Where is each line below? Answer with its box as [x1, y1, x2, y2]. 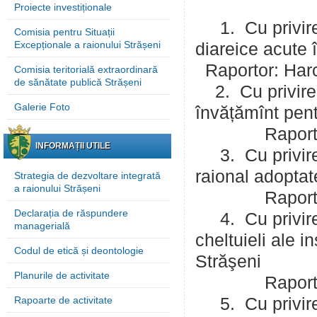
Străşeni [195, 252, 261, 271]
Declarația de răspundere [14, 207, 128, 219]
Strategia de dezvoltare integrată [14, 170, 161, 181]
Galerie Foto [14, 101, 70, 113]
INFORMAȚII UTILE [35, 141, 110, 151]
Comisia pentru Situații [14, 26, 115, 38]
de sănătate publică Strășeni [14, 76, 142, 88]
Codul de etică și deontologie [14, 245, 144, 256]
